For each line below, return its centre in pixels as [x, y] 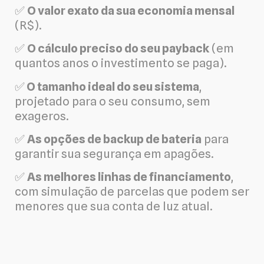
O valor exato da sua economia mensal [131, 10]
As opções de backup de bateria [114, 139]
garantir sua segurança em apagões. [114, 154]
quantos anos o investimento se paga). [121, 63]
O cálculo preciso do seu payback [118, 49]
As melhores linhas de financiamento [129, 177]
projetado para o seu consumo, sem [113, 101]
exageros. [42, 116]
